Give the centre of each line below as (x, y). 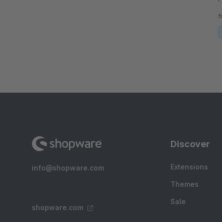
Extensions (189, 167)
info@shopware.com (68, 168)
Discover (190, 144)
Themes (185, 184)
